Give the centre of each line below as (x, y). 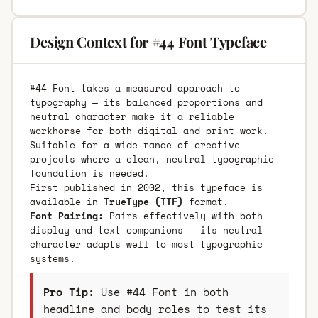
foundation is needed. (89, 173)
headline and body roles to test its (155, 308)
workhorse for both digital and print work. (149, 130)
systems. (52, 258)
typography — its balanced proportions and (146, 102)
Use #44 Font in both (161, 291)
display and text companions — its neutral (146, 230)
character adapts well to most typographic (146, 244)
